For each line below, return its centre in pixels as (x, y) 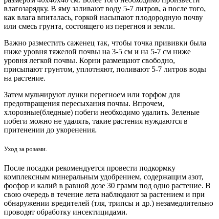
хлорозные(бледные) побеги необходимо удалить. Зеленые (102, 112)
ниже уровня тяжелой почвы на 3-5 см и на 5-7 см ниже (97, 51)
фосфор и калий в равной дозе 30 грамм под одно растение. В (107, 185)
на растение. (25, 78)
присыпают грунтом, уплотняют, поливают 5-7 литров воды (105, 69)
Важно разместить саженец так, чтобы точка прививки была (105, 43)
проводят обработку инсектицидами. (66, 212)
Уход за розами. (25, 149)
